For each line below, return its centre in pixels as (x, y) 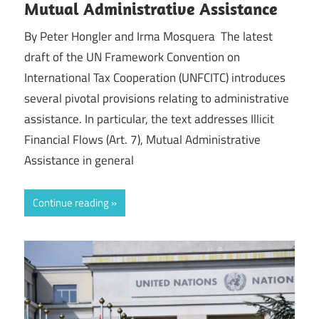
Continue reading (71, 202)
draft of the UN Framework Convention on (132, 57)
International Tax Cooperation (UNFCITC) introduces (155, 78)
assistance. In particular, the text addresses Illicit (149, 119)
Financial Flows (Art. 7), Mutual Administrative (142, 140)
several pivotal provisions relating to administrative (157, 99)
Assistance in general (79, 161)
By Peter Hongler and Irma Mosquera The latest (148, 37)
